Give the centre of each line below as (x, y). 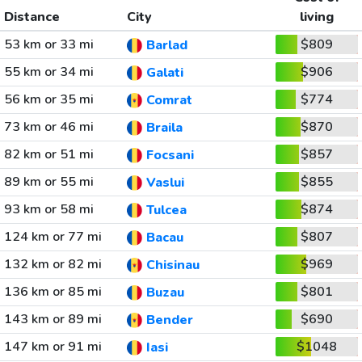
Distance (32, 17)
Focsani (170, 156)
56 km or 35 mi (48, 99)
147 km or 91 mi (53, 347)
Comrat (169, 101)
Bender (169, 320)
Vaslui (165, 183)
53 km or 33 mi (48, 44)
